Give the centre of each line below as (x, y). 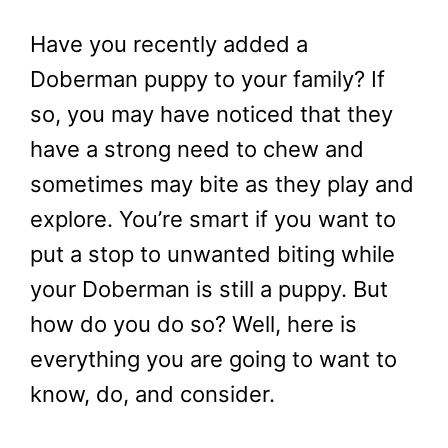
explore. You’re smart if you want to (213, 219)
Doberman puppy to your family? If (207, 79)
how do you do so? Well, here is (193, 324)
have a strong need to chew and (197, 149)
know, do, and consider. (155, 394)
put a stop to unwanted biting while (212, 254)
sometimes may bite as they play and (222, 184)
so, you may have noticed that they (211, 114)
